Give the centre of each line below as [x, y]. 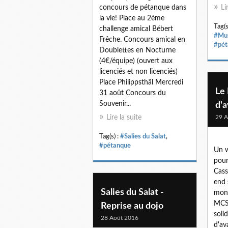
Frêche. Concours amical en [142, 39]
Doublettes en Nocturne [137, 50]
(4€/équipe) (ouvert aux [136, 61]
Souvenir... [115, 104]
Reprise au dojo [132, 206]
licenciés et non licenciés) [138, 72]
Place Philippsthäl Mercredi [141, 82]
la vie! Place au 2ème [132, 18]
